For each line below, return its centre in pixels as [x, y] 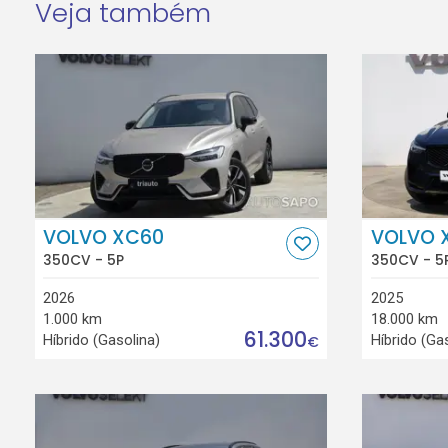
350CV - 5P [84, 260]
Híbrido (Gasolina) [102, 339]
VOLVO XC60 [104, 237]
